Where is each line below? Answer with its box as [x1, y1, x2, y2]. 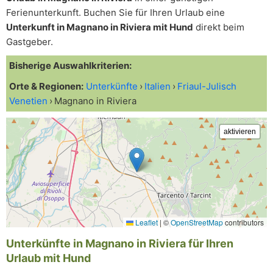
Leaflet [133, 217, 158, 227]
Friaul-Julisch [177, 80, 236, 92]
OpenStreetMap [171, 217, 223, 227]
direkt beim [193, 21, 244, 33]
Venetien [9, 95, 48, 107]
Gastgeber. [6, 36, 53, 48]
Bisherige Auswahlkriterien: [9, 60, 132, 71]
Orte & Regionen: [9, 80, 83, 92]
